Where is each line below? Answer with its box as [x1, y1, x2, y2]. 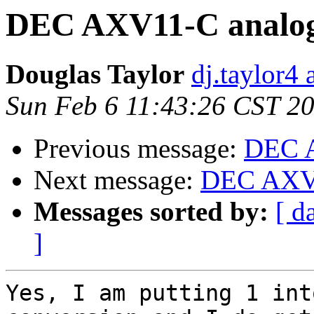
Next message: [34, 165, 200, 196]
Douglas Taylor [6, 59, 184, 90]
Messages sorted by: [34, 196, 268, 227]
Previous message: [34, 133, 244, 164]
